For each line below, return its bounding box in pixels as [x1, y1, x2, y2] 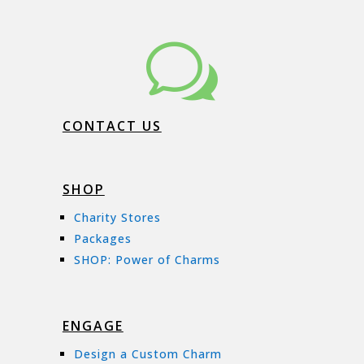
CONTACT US [62, 117, 162, 136]
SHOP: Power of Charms [73, 252, 220, 268]
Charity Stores [73, 210, 161, 226]
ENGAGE [62, 317, 123, 336]
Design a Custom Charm [73, 346, 222, 362]
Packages [73, 231, 132, 247]
